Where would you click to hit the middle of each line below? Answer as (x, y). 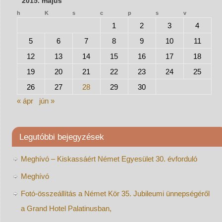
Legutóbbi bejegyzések (61, 137)
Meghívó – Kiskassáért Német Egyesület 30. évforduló (109, 159)
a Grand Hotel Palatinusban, (66, 208)
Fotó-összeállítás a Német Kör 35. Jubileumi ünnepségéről (115, 193)
